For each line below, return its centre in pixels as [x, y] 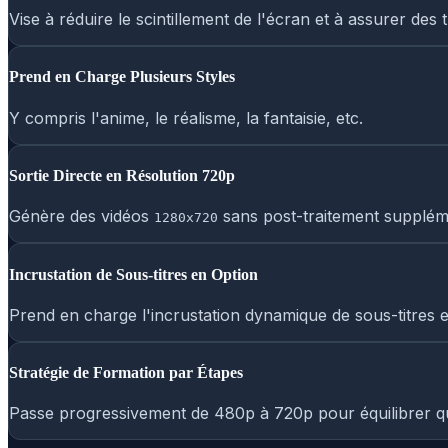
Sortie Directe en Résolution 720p [122, 175]
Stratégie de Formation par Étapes [126, 373]
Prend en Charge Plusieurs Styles [122, 77]
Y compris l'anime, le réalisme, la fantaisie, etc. [186, 117]
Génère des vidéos [81, 216]
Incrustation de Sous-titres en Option [133, 274]
